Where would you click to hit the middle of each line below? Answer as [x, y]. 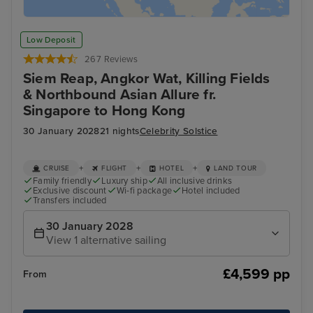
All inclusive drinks [195, 181]
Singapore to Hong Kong [104, 111]
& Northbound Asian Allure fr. [120, 95]
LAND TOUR [235, 168]
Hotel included [211, 191]
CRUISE [57, 168]
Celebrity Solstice [179, 131]
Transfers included [70, 201]
